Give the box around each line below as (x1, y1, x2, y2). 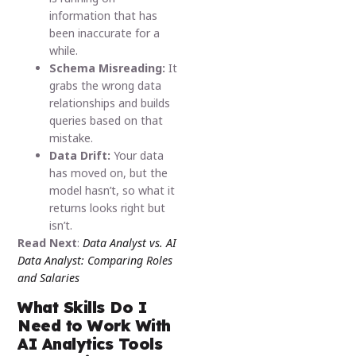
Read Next (17, 234, 78, 250)
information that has (49, 7, 158, 23)
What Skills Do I (17, 297, 147, 318)
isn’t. (49, 217, 73, 233)
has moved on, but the (49, 164, 168, 180)
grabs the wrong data (49, 77, 162, 93)
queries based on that (49, 112, 164, 128)
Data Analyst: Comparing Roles (17, 252, 173, 268)
